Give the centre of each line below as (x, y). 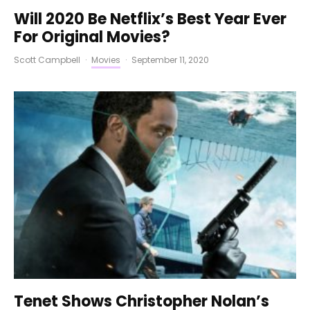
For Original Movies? (92, 37)
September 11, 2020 (170, 60)
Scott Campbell (47, 60)
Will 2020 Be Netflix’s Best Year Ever (150, 19)
